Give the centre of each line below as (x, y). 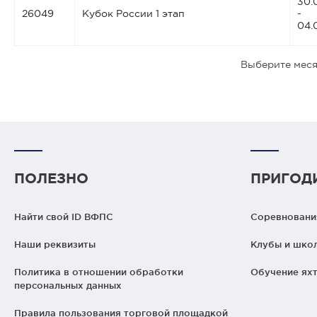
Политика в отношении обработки (99, 271)
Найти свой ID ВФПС (64, 216)
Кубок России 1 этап (133, 13)
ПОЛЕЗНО (51, 178)
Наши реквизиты (55, 244)
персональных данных (68, 285)
